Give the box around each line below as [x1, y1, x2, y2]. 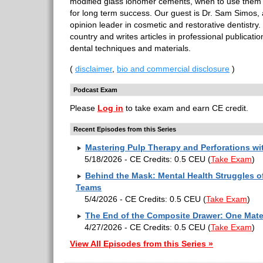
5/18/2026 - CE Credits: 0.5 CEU [85, 154, 205, 164]
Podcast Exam [73, 86, 117, 93]
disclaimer [75, 64, 112, 73]
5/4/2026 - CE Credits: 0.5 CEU [85, 194, 201, 204]
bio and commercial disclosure [117, 64, 230, 73]
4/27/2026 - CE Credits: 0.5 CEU [85, 222, 205, 232]
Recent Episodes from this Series [73, 126, 176, 133]
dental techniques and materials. [70, 43, 191, 53]
